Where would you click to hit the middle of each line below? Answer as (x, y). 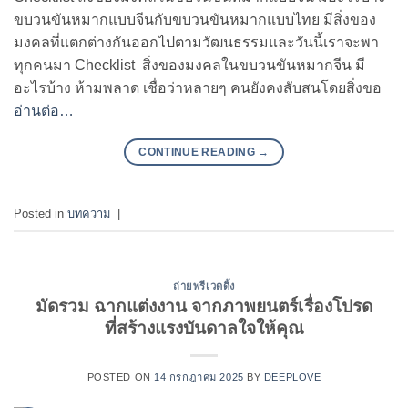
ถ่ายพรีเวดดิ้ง (204, 286)
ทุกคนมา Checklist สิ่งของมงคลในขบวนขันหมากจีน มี (189, 65)
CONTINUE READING (199, 152)
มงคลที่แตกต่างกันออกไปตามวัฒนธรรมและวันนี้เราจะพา (196, 42)
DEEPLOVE (292, 377)
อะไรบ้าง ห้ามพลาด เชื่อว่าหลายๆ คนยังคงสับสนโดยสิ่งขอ (198, 87)
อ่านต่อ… (44, 110)
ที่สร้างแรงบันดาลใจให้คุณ (204, 329)
